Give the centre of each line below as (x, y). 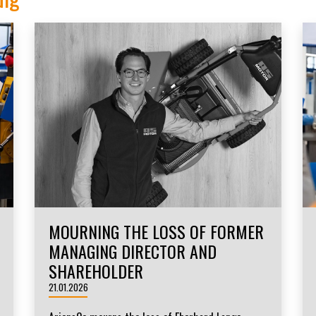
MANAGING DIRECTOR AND (132, 251)
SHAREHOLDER (96, 271)
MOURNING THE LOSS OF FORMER (156, 232)
